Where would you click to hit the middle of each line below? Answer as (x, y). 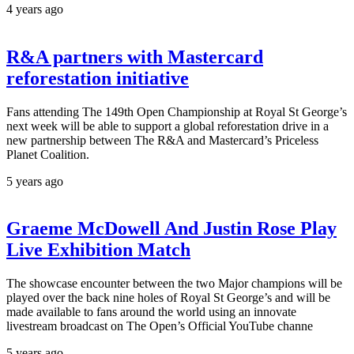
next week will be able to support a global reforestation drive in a (168, 126)
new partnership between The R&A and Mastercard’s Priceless (162, 140)
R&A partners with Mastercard (135, 56)
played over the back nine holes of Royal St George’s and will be (168, 298)
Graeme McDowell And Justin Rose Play (171, 229)
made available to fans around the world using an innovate (151, 312)
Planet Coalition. (48, 154)
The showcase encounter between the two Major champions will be (174, 284)
